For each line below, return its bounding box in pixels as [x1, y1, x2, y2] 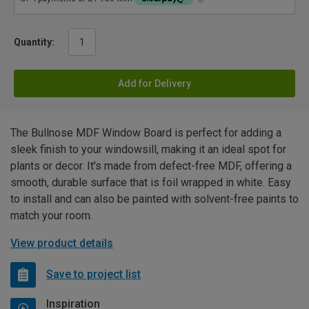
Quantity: [14, 36, 54, 48]
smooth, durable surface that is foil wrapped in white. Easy [10, 175, 291, 189]
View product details [10, 236, 113, 250]
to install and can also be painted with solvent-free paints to [10, 192, 299, 206]
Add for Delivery [118, 77, 191, 89]
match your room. [10, 208, 92, 222]
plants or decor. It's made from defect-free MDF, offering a [10, 159, 292, 172]
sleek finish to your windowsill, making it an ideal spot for [10, 142, 286, 156]
